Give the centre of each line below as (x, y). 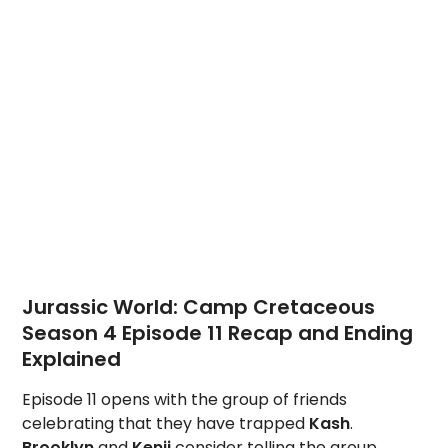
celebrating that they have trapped (164, 423)
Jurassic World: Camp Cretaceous (199, 307)
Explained (72, 359)
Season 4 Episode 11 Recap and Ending (218, 333)
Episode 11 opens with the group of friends (185, 399)
